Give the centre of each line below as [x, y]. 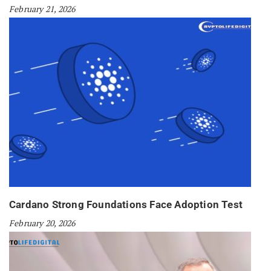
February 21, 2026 [42, 9]
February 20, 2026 [42, 223]
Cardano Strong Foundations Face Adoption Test [126, 205]
